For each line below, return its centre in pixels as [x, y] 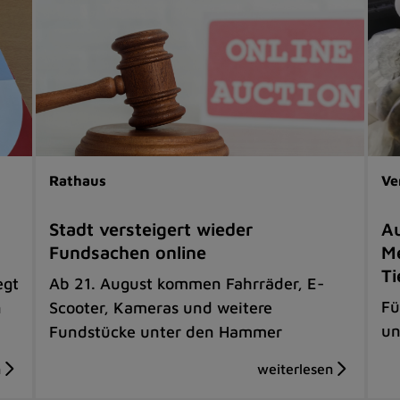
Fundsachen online [128, 252]
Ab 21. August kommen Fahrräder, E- [187, 283]
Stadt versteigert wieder [151, 229]
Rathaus [78, 180]
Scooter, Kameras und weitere [161, 307]
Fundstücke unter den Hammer [166, 331]
